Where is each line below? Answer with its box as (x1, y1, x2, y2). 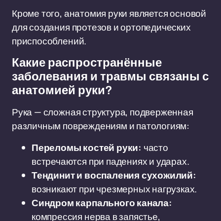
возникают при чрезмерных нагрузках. (32, 183, 197, 195)
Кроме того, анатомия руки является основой (12, 7, 206, 20)
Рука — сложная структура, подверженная (12, 106, 193, 118)
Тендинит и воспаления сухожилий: (32, 169, 196, 182)
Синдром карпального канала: (32, 196, 172, 209)
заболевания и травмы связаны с (12, 70, 209, 83)
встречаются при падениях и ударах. (32, 155, 189, 168)
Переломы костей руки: (32, 141, 142, 154)
